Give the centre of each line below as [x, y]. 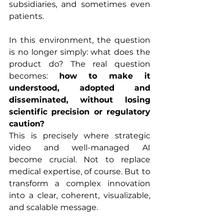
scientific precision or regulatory [80, 111]
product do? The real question [80, 64]
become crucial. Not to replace [80, 159]
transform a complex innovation [80, 183]
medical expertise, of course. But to [80, 171]
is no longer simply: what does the [80, 52]
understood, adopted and [80, 88]
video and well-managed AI [80, 147]
